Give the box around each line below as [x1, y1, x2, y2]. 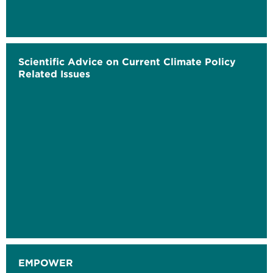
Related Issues [18, 68, 90, 80]
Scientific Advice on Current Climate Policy [18, 55, 236, 68]
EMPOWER [18, 257, 73, 269]
